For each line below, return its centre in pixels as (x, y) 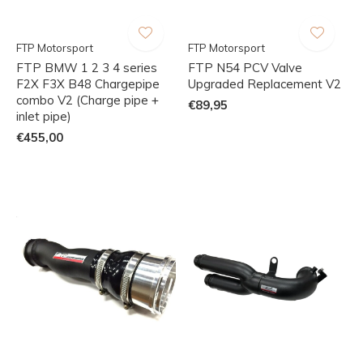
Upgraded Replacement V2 (264, 83)
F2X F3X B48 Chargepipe (88, 83)
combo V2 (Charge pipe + (88, 100)
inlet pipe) (44, 116)
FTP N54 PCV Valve (245, 67)
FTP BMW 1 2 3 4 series (87, 67)
